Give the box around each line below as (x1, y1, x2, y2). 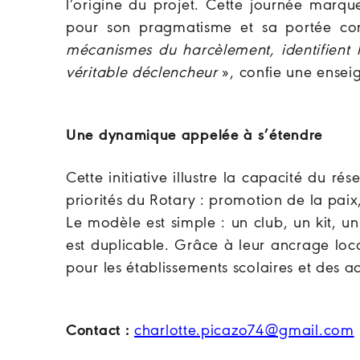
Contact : (66, 323, 130, 339)
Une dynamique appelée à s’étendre (66, 128, 324, 144)
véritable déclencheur (66, 65, 223, 81)
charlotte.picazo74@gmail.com (134, 323, 354, 339)
